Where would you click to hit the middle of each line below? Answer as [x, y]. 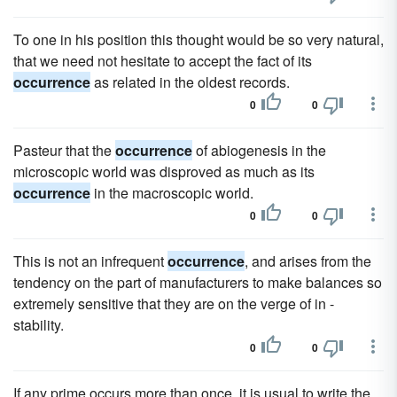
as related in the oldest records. [190, 82]
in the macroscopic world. [172, 193]
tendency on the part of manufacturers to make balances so [198, 282]
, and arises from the [308, 261]
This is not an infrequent [90, 261]
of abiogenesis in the [259, 150]
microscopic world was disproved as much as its [164, 171]
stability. [39, 325]
